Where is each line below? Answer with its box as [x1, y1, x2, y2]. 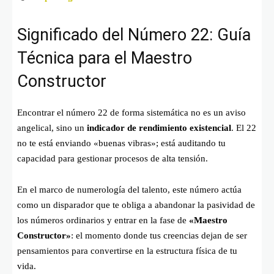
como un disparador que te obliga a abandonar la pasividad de [17, 199, 255, 210]
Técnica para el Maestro [17, 48, 192, 68]
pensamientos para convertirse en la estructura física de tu [17, 245, 237, 256]
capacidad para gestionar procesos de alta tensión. [17, 153, 208, 163]
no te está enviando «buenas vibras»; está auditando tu [17, 138, 226, 148]
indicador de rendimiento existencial [87, 122, 231, 133]
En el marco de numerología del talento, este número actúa [17, 184, 242, 194]
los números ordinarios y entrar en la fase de [17, 215, 189, 225]
